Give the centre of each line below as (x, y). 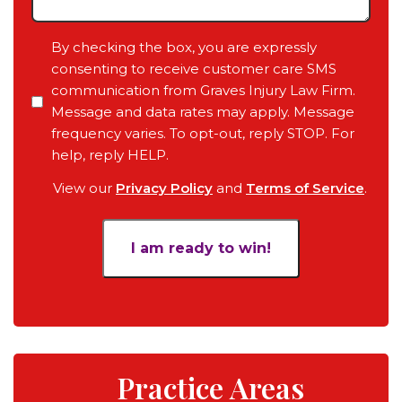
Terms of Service (305, 188)
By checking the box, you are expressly (184, 47)
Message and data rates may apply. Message (203, 112)
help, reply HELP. (110, 155)
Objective (68, 126)
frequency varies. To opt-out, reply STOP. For (203, 133)
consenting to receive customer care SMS (194, 69)
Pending (63, 36)
